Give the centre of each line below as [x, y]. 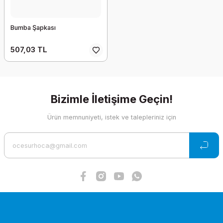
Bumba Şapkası [33, 28]
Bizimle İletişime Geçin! [111, 99]
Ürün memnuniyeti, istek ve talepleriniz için [111, 117]
